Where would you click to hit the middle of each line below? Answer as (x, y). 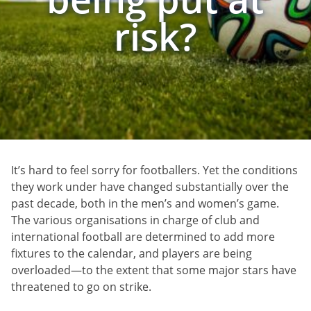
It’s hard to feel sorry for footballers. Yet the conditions (154, 170)
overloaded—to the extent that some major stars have (154, 270)
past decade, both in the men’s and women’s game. (145, 203)
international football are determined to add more (143, 236)
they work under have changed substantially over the (150, 186)
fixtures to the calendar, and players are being (132, 253)
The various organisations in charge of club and (135, 220)
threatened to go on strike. (81, 286)
